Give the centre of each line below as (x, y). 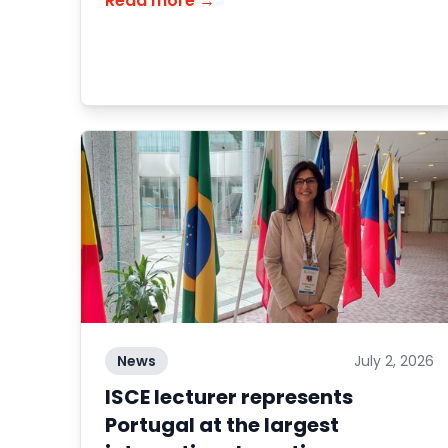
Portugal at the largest (222, 425)
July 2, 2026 (393, 361)
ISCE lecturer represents (229, 397)
